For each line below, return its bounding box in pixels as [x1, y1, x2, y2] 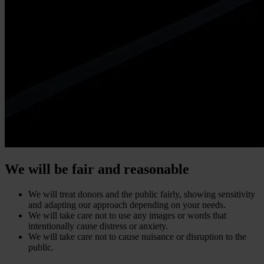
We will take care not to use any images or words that [28, 210, 226, 220]
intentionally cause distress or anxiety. [28, 220, 168, 231]
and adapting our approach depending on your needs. [28, 199, 226, 210]
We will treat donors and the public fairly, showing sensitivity [28, 189, 255, 199]
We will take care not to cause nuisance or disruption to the [28, 231, 246, 242]
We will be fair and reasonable [5, 161, 189, 177]
